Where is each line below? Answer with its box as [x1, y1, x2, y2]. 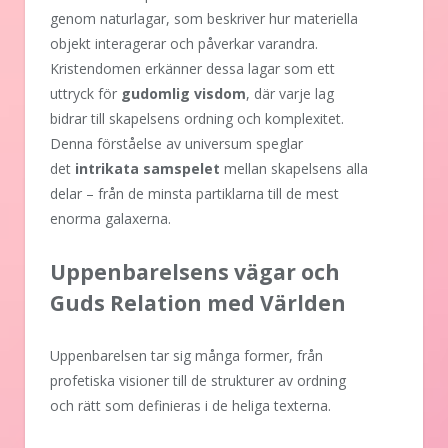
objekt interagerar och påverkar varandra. [50, 33, 318, 53]
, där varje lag [246, 83, 334, 103]
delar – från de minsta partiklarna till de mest [50, 183, 339, 203]
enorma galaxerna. [50, 208, 171, 228]
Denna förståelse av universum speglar [50, 133, 303, 153]
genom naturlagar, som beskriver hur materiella [50, 8, 358, 28]
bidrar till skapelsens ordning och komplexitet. [50, 108, 344, 128]
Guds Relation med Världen [50, 288, 346, 317]
